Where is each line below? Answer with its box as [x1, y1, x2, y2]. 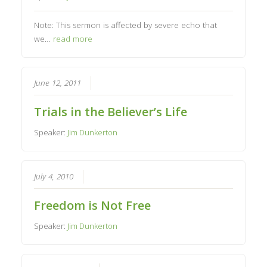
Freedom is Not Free [34, 197, 151, 214]
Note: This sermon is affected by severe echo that [34, 20, 218, 31]
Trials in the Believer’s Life [34, 104, 188, 120]
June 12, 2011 [34, 77, 82, 89]
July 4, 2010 [34, 171, 74, 182]
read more [53, 33, 93, 45]
